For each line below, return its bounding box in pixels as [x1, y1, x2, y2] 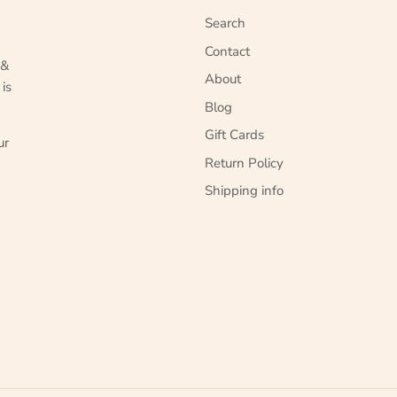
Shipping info [205, 182, 284, 200]
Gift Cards [205, 126, 264, 144]
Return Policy [205, 153, 284, 172]
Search [205, 14, 245, 33]
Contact [205, 42, 250, 60]
